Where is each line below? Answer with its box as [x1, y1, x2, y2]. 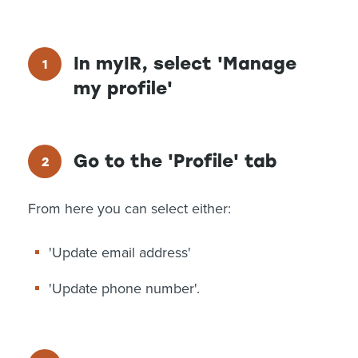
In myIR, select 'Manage [74, 53, 296, 74]
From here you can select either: [28, 200, 231, 217]
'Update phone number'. [48, 280, 200, 297]
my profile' [74, 78, 173, 99]
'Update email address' [48, 244, 191, 261]
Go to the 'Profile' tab [74, 150, 277, 172]
